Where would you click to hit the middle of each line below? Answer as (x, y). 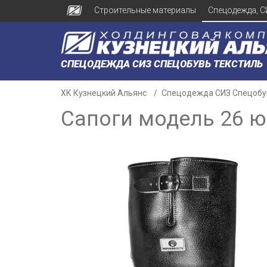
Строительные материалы (145, 10)
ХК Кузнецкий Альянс (104, 93)
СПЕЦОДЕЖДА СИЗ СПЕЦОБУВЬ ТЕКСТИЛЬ (162, 64)
